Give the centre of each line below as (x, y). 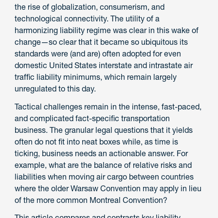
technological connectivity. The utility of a (87, 18)
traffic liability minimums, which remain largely (96, 77)
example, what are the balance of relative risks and (103, 165)
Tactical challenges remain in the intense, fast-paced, (108, 106)
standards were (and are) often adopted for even (98, 53)
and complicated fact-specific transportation (92, 118)
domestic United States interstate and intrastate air (104, 65)
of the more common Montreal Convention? (91, 200)
